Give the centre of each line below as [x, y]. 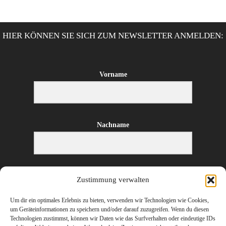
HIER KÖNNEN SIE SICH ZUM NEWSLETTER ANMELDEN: [113, 35]
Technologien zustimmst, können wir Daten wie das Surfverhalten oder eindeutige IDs [113, 218]
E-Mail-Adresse [113, 176]
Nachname [113, 125]
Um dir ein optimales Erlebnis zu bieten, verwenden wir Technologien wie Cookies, [109, 200]
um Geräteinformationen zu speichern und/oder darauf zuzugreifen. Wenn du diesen [109, 209]
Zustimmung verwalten [113, 180]
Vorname [113, 74]
